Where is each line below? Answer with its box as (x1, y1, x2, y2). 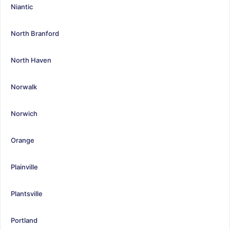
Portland (11, 216, 37, 224)
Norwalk (11, 82, 37, 91)
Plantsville (11, 189, 43, 198)
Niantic (11, 2, 33, 11)
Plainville (11, 162, 38, 171)
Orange (11, 136, 34, 144)
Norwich (11, 109, 37, 118)
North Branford (11, 29, 59, 37)
